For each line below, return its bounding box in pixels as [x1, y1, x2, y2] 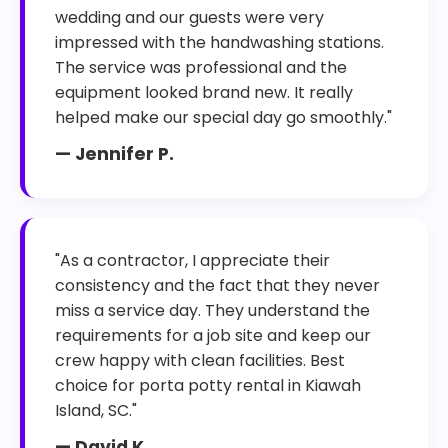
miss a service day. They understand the [55, 299, 370, 322]
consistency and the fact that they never [55, 274, 380, 297]
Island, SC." [55, 399, 137, 422]
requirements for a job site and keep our [55, 324, 371, 347]
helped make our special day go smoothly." [55, 106, 392, 129]
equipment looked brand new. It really [55, 81, 353, 104]
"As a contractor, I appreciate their [55, 249, 330, 272]
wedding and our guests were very [55, 6, 324, 29]
